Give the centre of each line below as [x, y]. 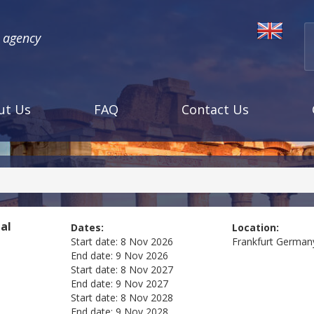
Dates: [87, 228]
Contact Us [215, 109]
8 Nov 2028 [146, 298]
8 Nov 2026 [146, 242]
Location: [256, 228]
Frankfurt [253, 242]
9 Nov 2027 [142, 284]
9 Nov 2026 [142, 256]
